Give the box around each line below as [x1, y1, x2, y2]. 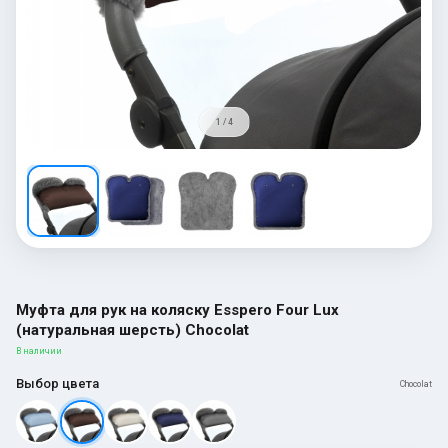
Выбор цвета [16, 375, 99, 391]
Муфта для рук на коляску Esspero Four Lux [16, 300, 339, 319]
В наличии [16, 345, 62, 356]
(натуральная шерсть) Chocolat [16, 320, 249, 339]
